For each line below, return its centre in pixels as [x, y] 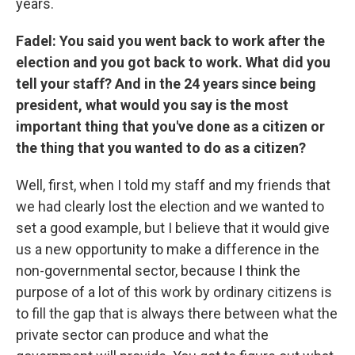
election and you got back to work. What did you [173, 62]
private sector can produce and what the [142, 334]
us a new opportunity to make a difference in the [168, 249]
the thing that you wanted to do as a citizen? [161, 147]
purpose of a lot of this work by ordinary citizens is [174, 292]
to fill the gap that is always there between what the [177, 313]
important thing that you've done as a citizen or [170, 126]
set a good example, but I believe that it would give [173, 227]
